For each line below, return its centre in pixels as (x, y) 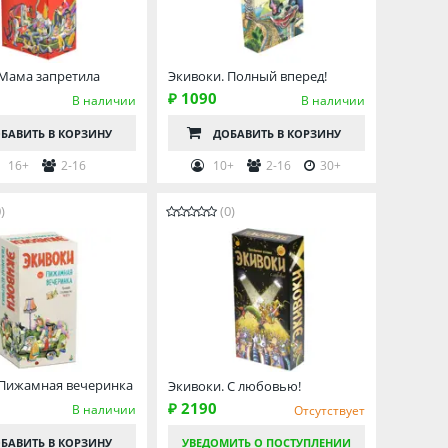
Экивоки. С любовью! (234, 385)
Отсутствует (329, 411)
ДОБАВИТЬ (245, 134)
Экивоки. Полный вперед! (247, 76)
